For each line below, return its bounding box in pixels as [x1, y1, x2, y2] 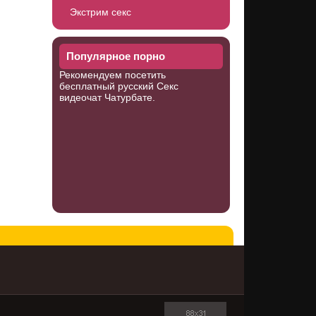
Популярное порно [66, 50, 165, 62]
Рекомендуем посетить [59, 69, 166, 80]
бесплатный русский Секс [59, 80, 178, 92]
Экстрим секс [69, 6, 131, 18]
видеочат [59, 92, 104, 103]
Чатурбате [104, 92, 152, 103]
